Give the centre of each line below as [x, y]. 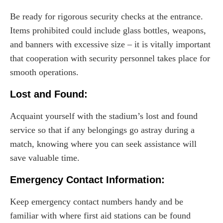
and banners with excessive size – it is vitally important [110, 44]
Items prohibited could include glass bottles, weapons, [108, 30]
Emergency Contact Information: [87, 179]
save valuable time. [45, 158]
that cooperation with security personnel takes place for [110, 58]
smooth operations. [44, 72]
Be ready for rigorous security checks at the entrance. [107, 16]
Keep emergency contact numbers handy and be [97, 201]
